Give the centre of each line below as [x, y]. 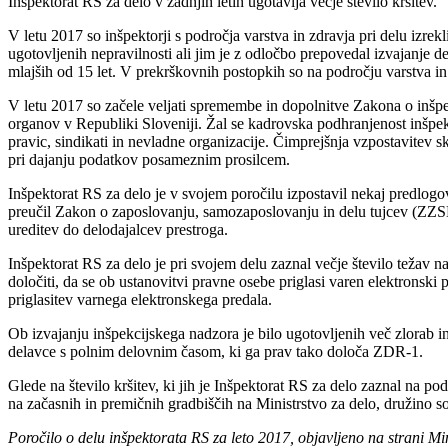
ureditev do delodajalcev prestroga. [118, 229]
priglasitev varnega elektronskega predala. [140, 299]
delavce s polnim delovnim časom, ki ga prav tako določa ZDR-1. [215, 351]
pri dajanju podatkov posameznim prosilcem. [149, 159]
